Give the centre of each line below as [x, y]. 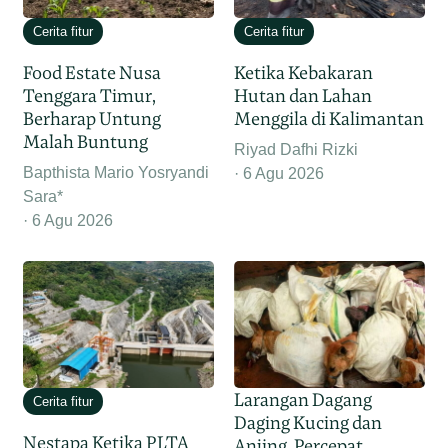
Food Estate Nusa [92, 73]
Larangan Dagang [303, 400]
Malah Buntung [86, 142]
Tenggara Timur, [90, 96]
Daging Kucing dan [308, 423]
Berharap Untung [92, 119]
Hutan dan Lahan [303, 96]
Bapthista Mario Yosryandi [116, 173]
